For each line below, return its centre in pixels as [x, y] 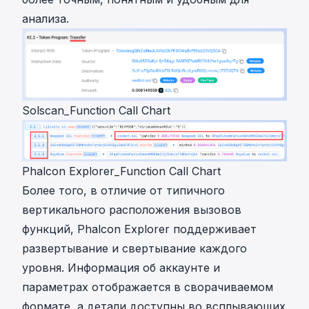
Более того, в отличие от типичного [123, 190]
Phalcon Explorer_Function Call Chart [121, 171]
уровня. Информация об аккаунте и [121, 267]
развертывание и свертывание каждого [134, 248]
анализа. [46, 19]
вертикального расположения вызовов [132, 209]
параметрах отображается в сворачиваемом [148, 287]
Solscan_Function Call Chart [96, 111]
